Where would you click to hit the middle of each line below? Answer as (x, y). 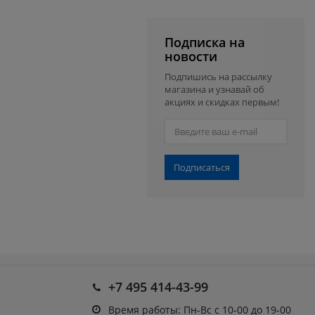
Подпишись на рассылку (219, 76)
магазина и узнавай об (215, 89)
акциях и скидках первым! (222, 102)
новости (191, 56)
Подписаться (202, 167)
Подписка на (205, 42)
